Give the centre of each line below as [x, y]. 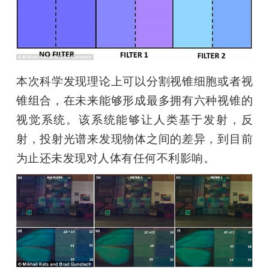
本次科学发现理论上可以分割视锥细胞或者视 [134, 81]
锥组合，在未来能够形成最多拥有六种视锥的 [134, 100]
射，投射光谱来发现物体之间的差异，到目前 [134, 138]
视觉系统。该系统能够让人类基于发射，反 [134, 119]
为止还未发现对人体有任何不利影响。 [116, 158]
